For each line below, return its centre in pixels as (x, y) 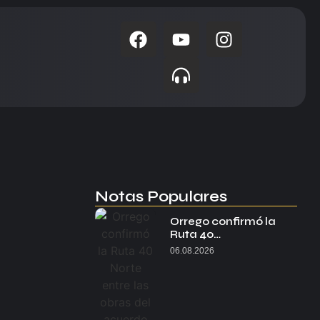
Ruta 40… (196, 234)
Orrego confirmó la (223, 221)
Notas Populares (161, 196)
